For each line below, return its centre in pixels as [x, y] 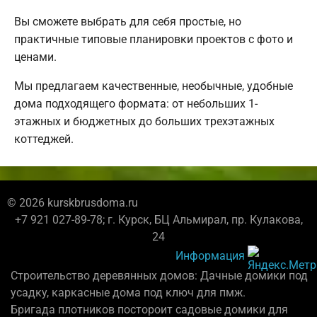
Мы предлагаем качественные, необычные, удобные [154, 86]
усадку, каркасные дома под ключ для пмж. [128, 293]
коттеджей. [44, 139]
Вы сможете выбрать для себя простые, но [128, 22]
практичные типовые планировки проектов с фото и [154, 40]
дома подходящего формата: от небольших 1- [136, 104]
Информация [210, 255]
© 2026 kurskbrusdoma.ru [73, 203]
